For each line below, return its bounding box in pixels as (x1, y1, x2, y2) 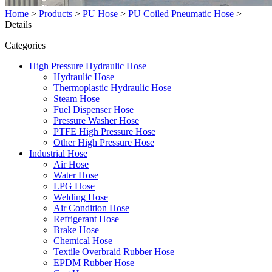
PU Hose (83, 8, 118, 19)
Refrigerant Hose (53, 214, 119, 224)
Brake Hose (53, 225, 99, 235)
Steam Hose (53, 93, 100, 104)
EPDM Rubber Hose (53, 257, 134, 268)
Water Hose (53, 170, 98, 180)
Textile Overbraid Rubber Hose (53, 246, 174, 257)
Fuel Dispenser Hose (53, 104, 134, 115)
